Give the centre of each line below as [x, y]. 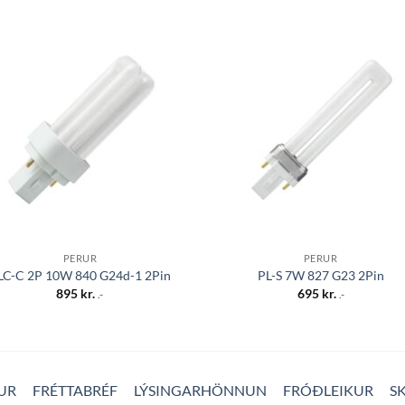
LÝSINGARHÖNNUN [200, 390]
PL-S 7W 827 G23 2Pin [320, 276]
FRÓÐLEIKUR [328, 390]
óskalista [157, 82]
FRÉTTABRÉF [75, 390]
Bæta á [158, 70]
